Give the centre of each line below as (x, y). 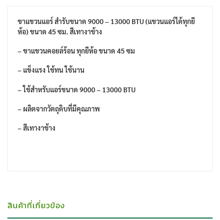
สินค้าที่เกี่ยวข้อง (36, 206)
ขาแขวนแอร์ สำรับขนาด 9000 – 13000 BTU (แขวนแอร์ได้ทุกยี (106, 21)
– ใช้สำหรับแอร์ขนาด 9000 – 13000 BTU (77, 89)
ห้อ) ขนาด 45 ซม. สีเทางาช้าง (60, 31)
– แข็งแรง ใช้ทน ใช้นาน (51, 70)
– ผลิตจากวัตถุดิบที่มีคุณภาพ (59, 108)
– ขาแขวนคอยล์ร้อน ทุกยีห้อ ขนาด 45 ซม (76, 51)
